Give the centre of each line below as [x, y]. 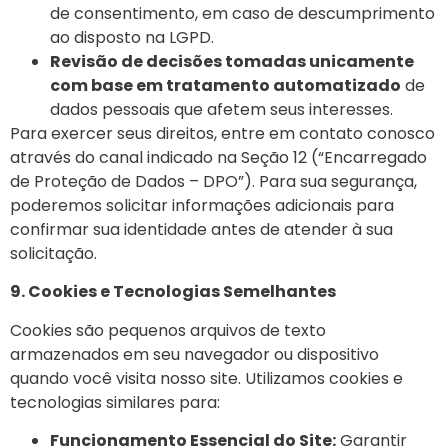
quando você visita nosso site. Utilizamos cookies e [206, 378]
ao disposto [95, 37]
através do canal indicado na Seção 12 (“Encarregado [218, 157]
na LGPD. [177, 37]
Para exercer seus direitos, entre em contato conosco [222, 133]
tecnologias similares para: [115, 402]
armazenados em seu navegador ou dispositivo [194, 354]
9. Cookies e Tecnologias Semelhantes [173, 292]
